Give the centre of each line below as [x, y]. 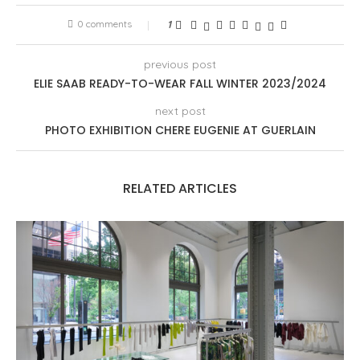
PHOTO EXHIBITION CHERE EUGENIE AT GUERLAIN [180, 131]
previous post [180, 65]
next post [180, 111]
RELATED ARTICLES [180, 189]
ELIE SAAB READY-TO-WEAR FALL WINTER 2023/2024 [180, 84]
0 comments [104, 24]
